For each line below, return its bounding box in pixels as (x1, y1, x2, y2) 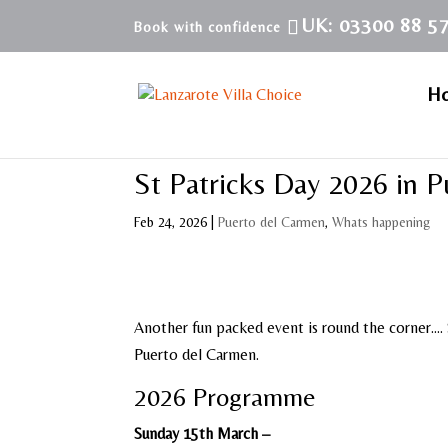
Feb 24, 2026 (134, 214, 208, 230)
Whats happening (332, 214, 431, 230)
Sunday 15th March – (134, 424, 271, 443)
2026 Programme (134, 382, 317, 412)
